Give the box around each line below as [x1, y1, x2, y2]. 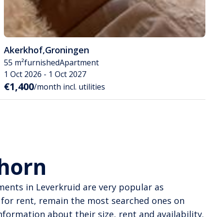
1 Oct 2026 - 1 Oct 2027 [4, 69, 86, 80]
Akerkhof [4, 44, 43, 56]
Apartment [60, 57, 99, 68]
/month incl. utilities [34, 81, 105, 93]
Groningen [45, 44, 89, 56]
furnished [24, 57, 60, 68]
